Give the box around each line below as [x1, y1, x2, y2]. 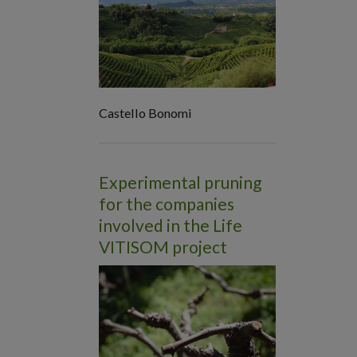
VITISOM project [98, 237, 227, 257]
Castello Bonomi [98, 105, 192, 121]
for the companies [98, 194, 234, 214]
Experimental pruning [98, 172, 261, 193]
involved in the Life [98, 215, 242, 236]
